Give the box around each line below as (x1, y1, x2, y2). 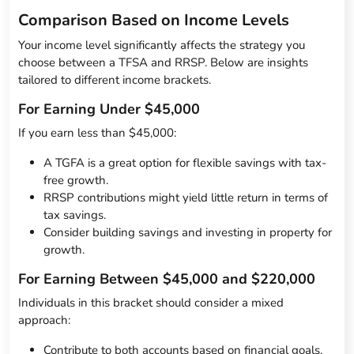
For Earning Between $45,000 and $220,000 (18, 269, 316, 289)
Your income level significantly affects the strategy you (18, 37, 306, 54)
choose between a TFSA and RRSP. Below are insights (18, 55, 309, 71)
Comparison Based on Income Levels (18, 9, 290, 32)
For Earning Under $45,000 (18, 100, 201, 119)
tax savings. (43, 207, 107, 224)
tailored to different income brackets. (18, 72, 212, 88)
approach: (18, 312, 71, 329)
